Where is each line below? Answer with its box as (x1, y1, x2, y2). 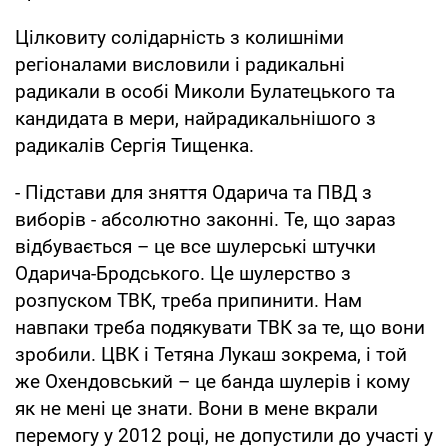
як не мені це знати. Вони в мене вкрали (15, 396, 378, 420)
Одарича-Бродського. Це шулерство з (15, 261, 351, 285)
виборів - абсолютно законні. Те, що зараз (15, 207, 396, 231)
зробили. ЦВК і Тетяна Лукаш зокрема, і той (15, 342, 407, 366)
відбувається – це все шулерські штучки (15, 234, 376, 258)
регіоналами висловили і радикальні (15, 52, 345, 76)
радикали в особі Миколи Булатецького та (15, 79, 395, 103)
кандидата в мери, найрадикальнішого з (15, 106, 376, 130)
